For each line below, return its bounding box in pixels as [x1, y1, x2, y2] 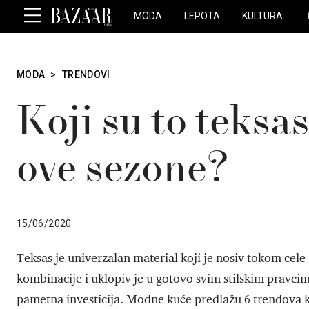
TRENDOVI [61, 69, 110, 80]
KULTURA [242, 10, 283, 21]
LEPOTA [184, 10, 221, 21]
